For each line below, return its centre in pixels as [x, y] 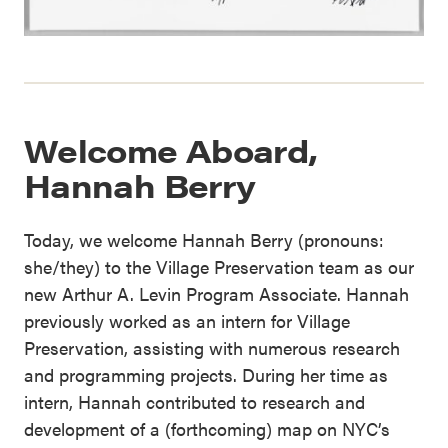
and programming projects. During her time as [206, 375]
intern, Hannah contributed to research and [194, 402]
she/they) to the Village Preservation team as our [219, 267]
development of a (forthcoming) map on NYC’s [207, 429]
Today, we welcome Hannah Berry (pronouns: [204, 240]
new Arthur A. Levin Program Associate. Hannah [216, 294]
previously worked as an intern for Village [187, 321]
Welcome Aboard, [171, 150]
